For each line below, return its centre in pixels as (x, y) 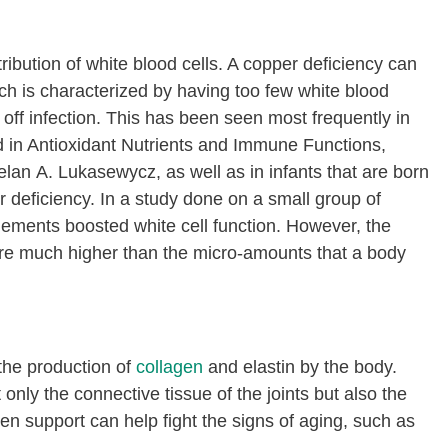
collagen (169, 367)
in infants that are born (337, 172)
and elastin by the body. (300, 367)
